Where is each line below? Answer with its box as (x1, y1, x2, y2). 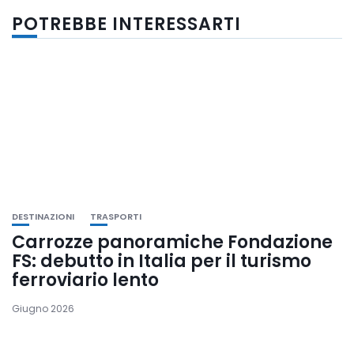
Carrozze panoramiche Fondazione (12, 229, 333, 254)
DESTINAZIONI (12, 209, 74, 223)
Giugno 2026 (12, 301, 74, 315)
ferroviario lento (12, 267, 159, 292)
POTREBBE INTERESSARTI (12, 11, 241, 36)
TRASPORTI (90, 209, 141, 223)
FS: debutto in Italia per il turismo (12, 248, 311, 273)
